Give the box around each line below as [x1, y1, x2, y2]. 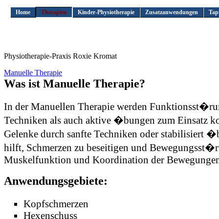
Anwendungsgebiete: [4, 175, 108, 188]
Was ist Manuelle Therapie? [4, 77, 145, 90]
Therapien [41, 8, 67, 16]
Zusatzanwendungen [145, 8, 198, 16]
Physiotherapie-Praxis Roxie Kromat [4, 52, 117, 61]
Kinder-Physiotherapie [77, 8, 134, 16]
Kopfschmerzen [23, 198, 88, 210]
